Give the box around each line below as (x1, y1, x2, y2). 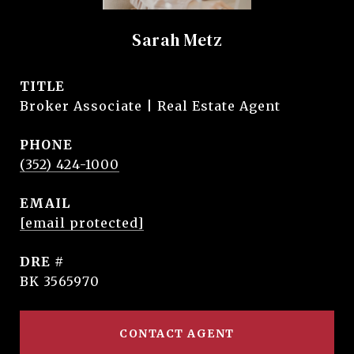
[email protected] (20, 215, 144, 231)
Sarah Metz (132, 28, 222, 51)
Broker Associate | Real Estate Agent (20, 98, 281, 114)
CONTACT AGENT (119, 326, 235, 341)
